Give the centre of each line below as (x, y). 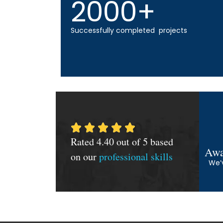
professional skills (136, 156)
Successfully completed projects (129, 30)
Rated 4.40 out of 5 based (122, 141)
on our (85, 156)
